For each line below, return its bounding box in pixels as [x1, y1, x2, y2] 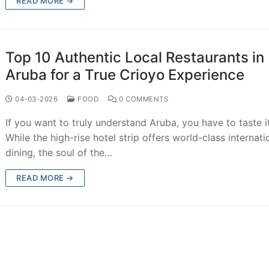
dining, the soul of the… [5, 146, 113, 159]
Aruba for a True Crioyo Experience [5, 65, 245, 83]
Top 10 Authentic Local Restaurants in [5, 48, 265, 66]
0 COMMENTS [116, 94, 169, 103]
